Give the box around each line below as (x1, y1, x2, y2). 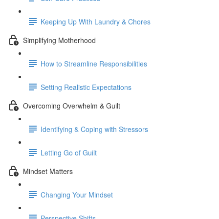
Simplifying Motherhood (23, 35, 96, 45)
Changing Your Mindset (41, 189, 113, 199)
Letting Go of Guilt (41, 147, 97, 157)
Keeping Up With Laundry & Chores (41, 16, 151, 26)
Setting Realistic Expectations (41, 82, 131, 92)
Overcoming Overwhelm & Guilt (23, 100, 120, 110)
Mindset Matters (23, 166, 73, 176)
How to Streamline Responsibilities (41, 58, 147, 68)
